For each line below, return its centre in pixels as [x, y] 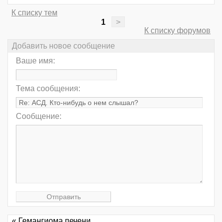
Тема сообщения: [48, 88]
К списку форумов [177, 31]
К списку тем [34, 13]
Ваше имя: [35, 60]
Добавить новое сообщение [63, 46]
